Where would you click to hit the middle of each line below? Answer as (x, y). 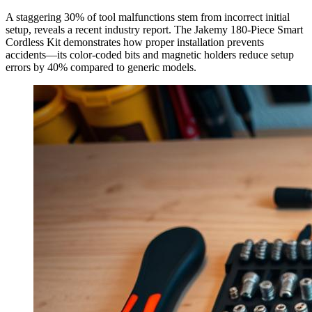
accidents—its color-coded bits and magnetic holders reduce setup (150, 55)
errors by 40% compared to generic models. (101, 68)
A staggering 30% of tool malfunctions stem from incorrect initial (148, 17)
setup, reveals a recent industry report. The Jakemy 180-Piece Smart (154, 30)
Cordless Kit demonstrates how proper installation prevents (135, 42)
